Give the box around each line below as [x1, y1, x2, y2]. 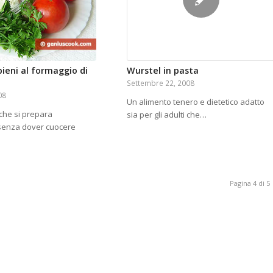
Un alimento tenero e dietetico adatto [126, 96, 264, 108]
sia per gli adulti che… [126, 109, 207, 121]
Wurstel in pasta [126, 65, 199, 77]
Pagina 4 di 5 [230, 178, 271, 188]
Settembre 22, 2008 [126, 78, 194, 88]
